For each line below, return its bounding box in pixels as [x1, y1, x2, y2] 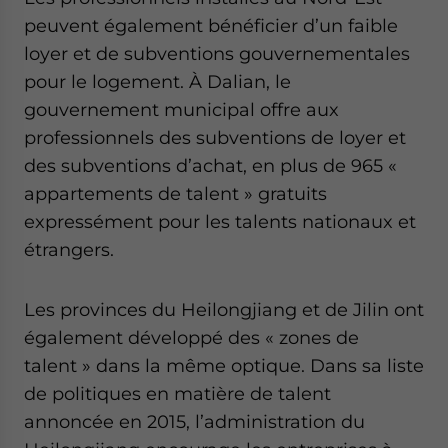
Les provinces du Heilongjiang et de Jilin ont [24, 298, 424, 320]
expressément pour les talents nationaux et [24, 210, 416, 232]
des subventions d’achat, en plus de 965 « [24, 154, 397, 176]
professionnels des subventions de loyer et [24, 126, 406, 148]
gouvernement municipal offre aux [24, 98, 339, 120]
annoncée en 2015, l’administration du [24, 410, 365, 432]
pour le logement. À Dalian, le [24, 70, 291, 92]
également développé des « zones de [24, 326, 359, 348]
